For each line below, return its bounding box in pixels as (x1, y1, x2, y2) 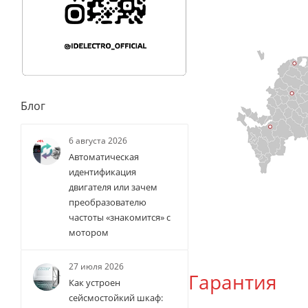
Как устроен (69, 276, 120, 289)
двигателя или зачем (69, 181, 157, 194)
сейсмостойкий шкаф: (69, 291, 163, 305)
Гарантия (188, 268, 277, 295)
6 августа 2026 (69, 135, 127, 147)
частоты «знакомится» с (69, 211, 170, 224)
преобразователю (69, 196, 146, 209)
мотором (69, 226, 109, 239)
